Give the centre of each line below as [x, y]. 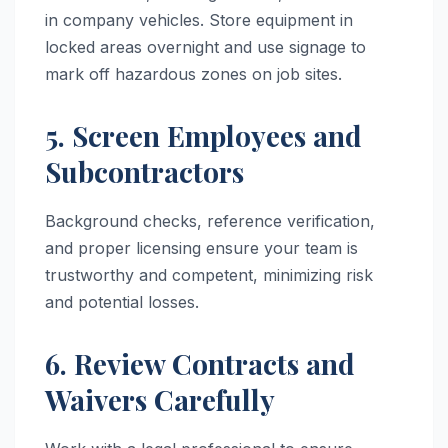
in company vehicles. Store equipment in [199, 20]
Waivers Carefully [160, 399]
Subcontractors [144, 172]
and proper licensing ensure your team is [201, 247]
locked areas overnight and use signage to [205, 47]
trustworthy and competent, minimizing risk [209, 274]
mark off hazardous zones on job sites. [193, 74]
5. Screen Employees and [203, 136]
